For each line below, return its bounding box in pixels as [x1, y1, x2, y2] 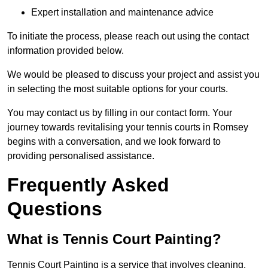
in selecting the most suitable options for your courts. [7, 84, 228, 95]
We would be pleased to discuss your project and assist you [7, 69, 260, 80]
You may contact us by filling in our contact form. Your [7, 108, 232, 118]
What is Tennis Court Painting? [7, 231, 221, 248]
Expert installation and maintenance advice [31, 7, 214, 18]
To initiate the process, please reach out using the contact [7, 31, 249, 42]
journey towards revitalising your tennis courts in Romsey [7, 122, 248, 133]
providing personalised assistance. [7, 151, 154, 162]
